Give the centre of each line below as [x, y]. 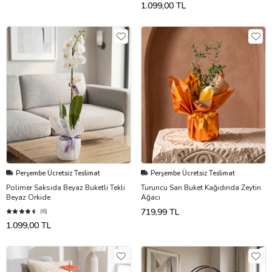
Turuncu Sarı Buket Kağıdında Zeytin [201, 187]
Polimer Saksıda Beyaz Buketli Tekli [66, 187]
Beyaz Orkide [28, 197]
